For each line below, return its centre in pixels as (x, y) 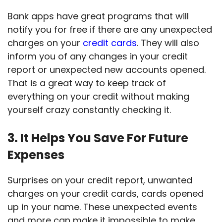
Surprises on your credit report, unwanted (100, 180)
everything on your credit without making (98, 97)
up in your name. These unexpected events (102, 207)
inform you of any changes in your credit (98, 56)
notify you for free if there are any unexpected (110, 30)
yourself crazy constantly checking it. (89, 110)
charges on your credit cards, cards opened (106, 194)
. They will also (168, 43)
